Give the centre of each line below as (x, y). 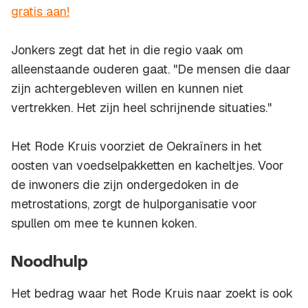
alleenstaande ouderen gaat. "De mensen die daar (151, 69)
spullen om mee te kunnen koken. (104, 223)
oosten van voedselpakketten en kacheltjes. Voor (147, 166)
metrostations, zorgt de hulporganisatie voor (134, 204)
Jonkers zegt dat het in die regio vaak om (127, 50)
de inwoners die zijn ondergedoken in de (125, 185)
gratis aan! (40, 12)
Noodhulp (49, 263)
